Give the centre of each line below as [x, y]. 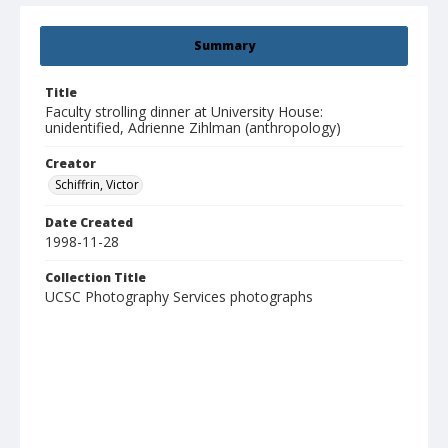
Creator [70, 164]
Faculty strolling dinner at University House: [184, 112]
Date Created [89, 223]
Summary [224, 46]
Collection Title [95, 278]
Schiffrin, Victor [97, 185]
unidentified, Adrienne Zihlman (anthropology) [193, 128]
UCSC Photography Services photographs [179, 297]
